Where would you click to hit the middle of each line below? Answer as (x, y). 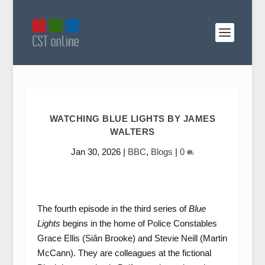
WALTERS (132, 132)
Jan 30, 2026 (96, 152)
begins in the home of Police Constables (138, 223)
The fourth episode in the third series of (113, 209)
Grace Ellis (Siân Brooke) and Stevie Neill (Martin (132, 238)
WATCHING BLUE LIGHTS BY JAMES (132, 119)
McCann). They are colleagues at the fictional (124, 253)
